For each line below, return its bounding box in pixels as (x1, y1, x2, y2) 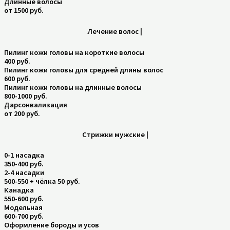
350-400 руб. (4, 159, 44, 169)
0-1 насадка (4, 150, 44, 160)
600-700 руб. (4, 212, 44, 221)
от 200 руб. (4, 108, 40, 118)
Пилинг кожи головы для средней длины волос (4, 65, 163, 74)
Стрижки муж (82, 130, 129, 140)
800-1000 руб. (4, 91, 47, 101)
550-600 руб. (4, 194, 44, 204)
